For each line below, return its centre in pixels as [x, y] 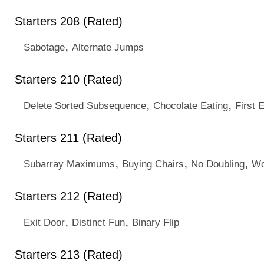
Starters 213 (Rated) [69, 255]
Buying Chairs [153, 164]
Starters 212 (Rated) [69, 196]
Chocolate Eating [191, 105]
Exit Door [44, 222]
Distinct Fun [98, 222]
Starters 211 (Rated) [68, 138]
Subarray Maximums [69, 164]
